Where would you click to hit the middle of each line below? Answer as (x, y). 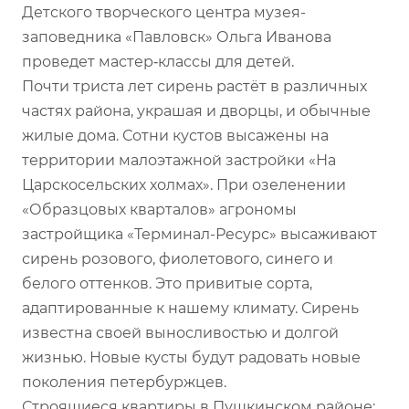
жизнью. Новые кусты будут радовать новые (191, 357)
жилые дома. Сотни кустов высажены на (175, 135)
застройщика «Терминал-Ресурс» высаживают (199, 234)
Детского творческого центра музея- (164, 12)
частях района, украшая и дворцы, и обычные (196, 110)
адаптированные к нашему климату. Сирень (190, 308)
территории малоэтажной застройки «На (179, 160)
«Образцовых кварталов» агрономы (159, 209)
